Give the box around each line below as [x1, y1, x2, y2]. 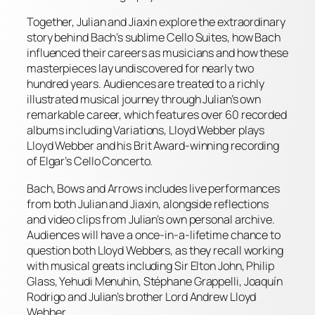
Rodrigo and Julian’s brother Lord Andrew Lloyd [27, 288, 257, 304]
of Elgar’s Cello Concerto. [27, 153, 153, 169]
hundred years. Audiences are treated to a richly [27, 76, 265, 92]
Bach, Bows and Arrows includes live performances [27, 180, 281, 196]
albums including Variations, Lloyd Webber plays [27, 122, 265, 139]
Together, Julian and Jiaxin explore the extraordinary [27, 14, 285, 30]
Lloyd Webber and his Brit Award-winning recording [27, 138, 280, 154]
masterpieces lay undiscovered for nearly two [27, 60, 254, 77]
